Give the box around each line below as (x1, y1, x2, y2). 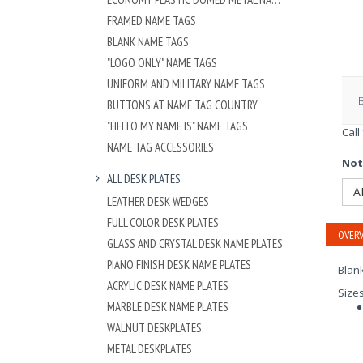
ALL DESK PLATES (106, 170, 181, 186)
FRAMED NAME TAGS (107, 12, 196, 28)
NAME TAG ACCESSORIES (107, 139, 214, 155)
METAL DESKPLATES (107, 340, 192, 357)
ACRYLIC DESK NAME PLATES (107, 277, 228, 293)
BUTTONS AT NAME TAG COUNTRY (107, 96, 258, 113)
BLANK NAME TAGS (107, 33, 189, 49)
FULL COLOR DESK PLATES (107, 214, 219, 230)
